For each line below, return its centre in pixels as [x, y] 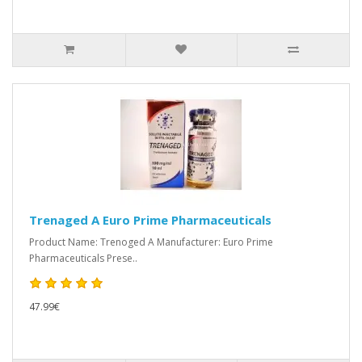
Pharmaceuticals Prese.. [83, 258]
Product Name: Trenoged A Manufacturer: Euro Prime [151, 242]
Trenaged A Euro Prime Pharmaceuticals [150, 220]
